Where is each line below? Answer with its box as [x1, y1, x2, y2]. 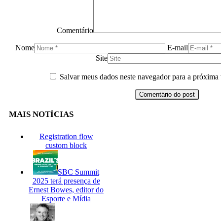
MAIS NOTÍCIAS [9, 110, 74, 119]
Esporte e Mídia [41, 194, 91, 203]
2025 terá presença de [32, 177, 100, 185]
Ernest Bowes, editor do [29, 185, 104, 194]
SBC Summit [58, 168, 99, 177]
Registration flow [39, 132, 93, 141]
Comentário [56, 26, 93, 35]
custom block [45, 141, 87, 150]
